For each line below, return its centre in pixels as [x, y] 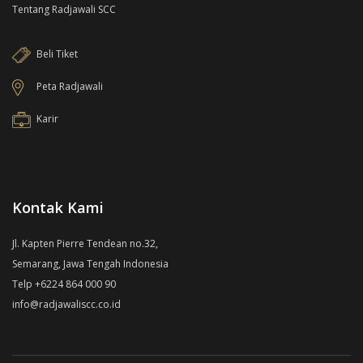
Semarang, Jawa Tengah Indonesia [90, 264]
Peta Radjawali [70, 86]
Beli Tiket [57, 54]
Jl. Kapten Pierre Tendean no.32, [85, 243]
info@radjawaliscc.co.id [66, 304]
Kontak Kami [58, 207]
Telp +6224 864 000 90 [64, 284]
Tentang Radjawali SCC [64, 9]
